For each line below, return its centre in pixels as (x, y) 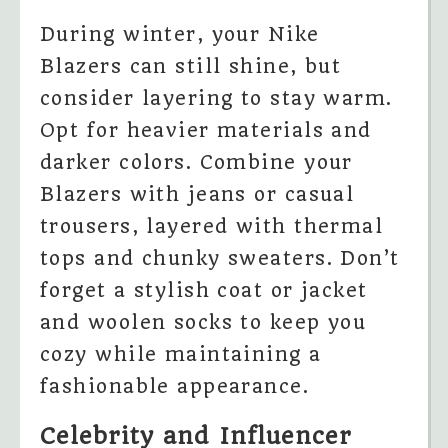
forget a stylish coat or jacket (204, 290)
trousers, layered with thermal (212, 226)
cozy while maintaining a (181, 354)
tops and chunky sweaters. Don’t (220, 258)
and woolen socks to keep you (203, 322)
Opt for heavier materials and (206, 130)
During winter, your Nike (180, 34)
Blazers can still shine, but (191, 66)
